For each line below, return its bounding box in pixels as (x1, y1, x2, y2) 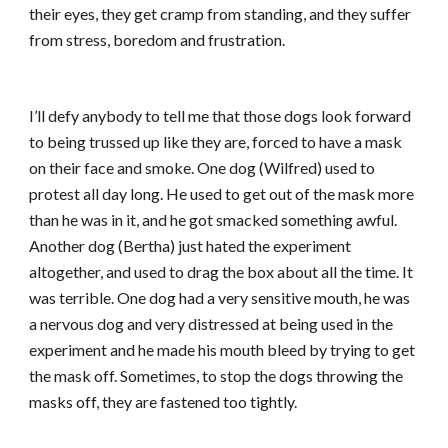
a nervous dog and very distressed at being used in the (29, 314, 394, 333)
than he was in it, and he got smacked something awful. (29, 210, 398, 229)
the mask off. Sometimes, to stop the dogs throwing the (29, 366, 404, 385)
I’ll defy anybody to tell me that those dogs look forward (29, 106, 412, 125)
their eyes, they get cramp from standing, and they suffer (29, 4, 412, 23)
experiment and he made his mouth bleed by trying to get (29, 340, 416, 359)
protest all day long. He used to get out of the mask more (29, 184, 415, 203)
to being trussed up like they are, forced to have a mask (29, 132, 403, 151)
